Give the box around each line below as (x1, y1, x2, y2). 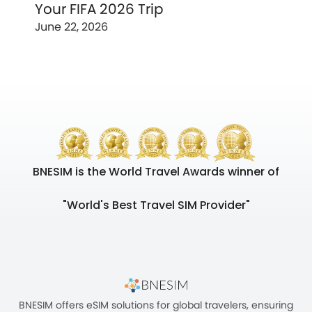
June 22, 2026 (35, 19, 108, 35)
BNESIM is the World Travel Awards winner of (33, 164, 279, 180)
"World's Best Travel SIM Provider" (62, 197, 250, 213)
